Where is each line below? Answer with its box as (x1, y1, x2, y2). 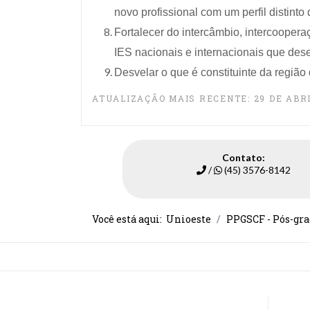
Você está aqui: (92, 212, 166, 226)
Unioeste (166, 212, 211, 226)
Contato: (222, 151, 265, 163)
